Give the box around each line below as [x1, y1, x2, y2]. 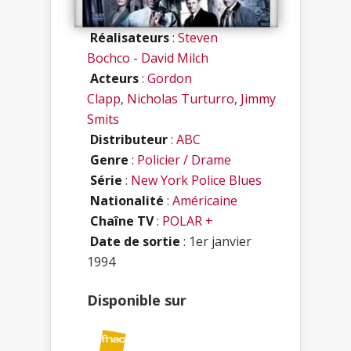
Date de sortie [90, 232, 180, 250]
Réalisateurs [90, 28, 169, 46]
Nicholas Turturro [127, 89, 234, 107]
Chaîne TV [90, 212, 154, 230]
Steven [178, 28, 218, 46]
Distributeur [90, 130, 168, 148]
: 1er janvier [180, 232, 251, 250]
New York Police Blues [131, 171, 262, 189]
